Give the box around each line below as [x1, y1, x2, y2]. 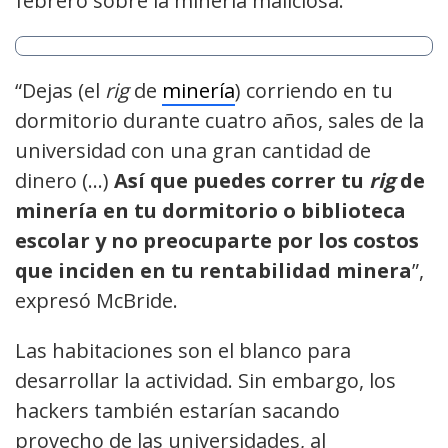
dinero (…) [15, 166, 114, 194]
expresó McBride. [15, 286, 178, 314]
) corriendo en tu [235, 76, 393, 104]
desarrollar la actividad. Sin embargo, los [15, 366, 396, 394]
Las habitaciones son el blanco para [15, 336, 351, 364]
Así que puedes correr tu [114, 166, 369, 194]
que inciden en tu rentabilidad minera [15, 256, 412, 284]
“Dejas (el [15, 76, 105, 104]
